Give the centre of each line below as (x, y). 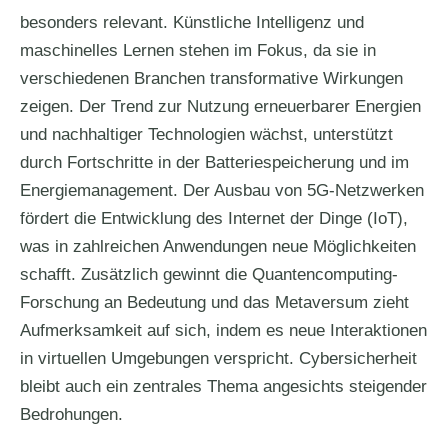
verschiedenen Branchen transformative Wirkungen (211, 78)
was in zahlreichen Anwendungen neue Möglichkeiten (218, 246)
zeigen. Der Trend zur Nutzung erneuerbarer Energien (220, 106)
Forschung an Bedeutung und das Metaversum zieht (214, 302)
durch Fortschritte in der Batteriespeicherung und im (214, 162)
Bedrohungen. (71, 414)
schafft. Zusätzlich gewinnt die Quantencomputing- (209, 274)
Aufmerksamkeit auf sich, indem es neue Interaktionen (223, 330)
